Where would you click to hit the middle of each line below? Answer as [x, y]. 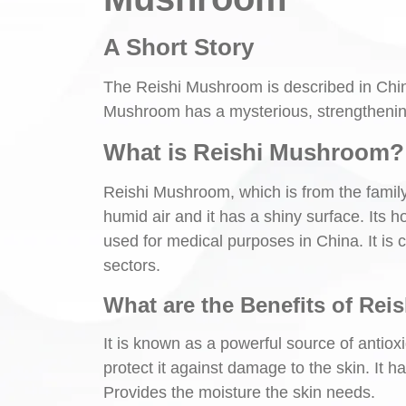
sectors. [132, 266]
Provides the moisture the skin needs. [239, 392]
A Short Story [179, 47]
